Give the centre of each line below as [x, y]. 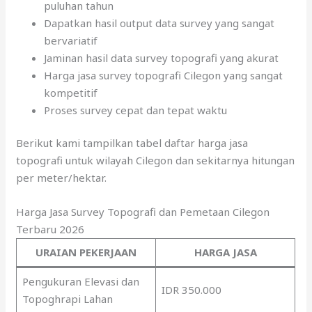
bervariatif [71, 40]
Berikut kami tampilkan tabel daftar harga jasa [132, 143]
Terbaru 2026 [50, 229]
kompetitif [71, 92]
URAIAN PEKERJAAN [86, 252]
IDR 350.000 [191, 290]
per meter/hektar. [62, 178]
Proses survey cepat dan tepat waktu [136, 110]
